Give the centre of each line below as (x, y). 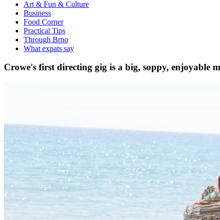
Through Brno (46, 39)
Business (37, 13)
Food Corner (43, 22)
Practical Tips (44, 30)
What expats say (49, 48)
